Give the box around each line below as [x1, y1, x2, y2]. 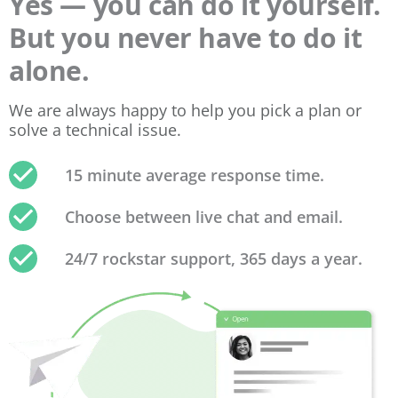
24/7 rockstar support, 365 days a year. [65, 247, 362, 269]
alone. [9, 52, 90, 89]
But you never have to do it [9, 19, 362, 56]
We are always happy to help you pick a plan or [9, 99, 362, 121]
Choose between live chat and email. [65, 205, 343, 227]
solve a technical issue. [9, 118, 186, 140]
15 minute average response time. [65, 163, 324, 186]
